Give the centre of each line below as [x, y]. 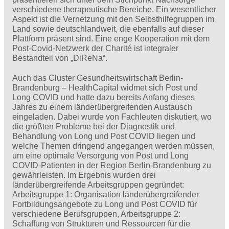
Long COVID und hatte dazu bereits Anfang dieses [104, 97]
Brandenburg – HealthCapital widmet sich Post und [105, 87]
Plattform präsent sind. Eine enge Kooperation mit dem [111, 39]
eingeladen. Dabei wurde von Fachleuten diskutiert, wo [112, 117]
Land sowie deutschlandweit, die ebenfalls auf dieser [108, 29]
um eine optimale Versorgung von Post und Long [100, 155]
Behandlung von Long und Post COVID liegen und [104, 136]
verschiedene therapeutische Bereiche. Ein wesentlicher [114, 10]
